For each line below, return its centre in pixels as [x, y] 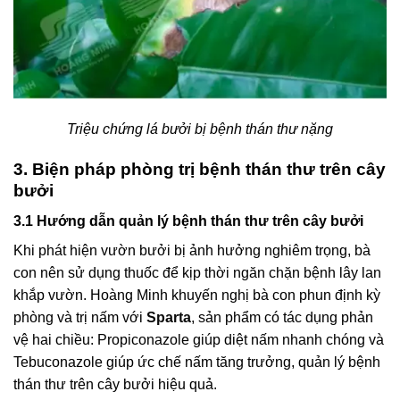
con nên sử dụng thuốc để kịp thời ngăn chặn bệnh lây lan [197, 273]
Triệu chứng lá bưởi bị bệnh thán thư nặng [200, 129]
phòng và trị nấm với [80, 318]
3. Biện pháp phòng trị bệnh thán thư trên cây [200, 169]
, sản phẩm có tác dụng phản [282, 318]
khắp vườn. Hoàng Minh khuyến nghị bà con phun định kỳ [197, 296]
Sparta [169, 318]
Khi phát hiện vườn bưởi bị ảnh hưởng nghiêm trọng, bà [192, 251]
